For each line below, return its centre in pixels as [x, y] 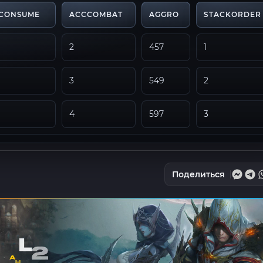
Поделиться [198, 174]
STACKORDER [232, 14]
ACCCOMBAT [96, 14]
